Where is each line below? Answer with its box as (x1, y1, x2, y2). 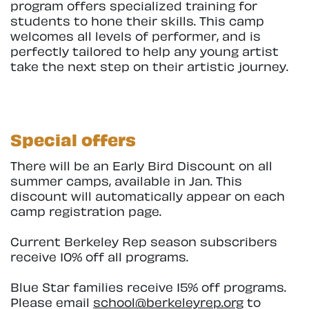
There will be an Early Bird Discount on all (10, 155, 272, 173)
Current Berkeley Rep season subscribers (10, 231, 277, 249)
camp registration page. (10, 201, 161, 219)
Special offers (10, 126, 136, 150)
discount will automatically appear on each (10, 186, 285, 203)
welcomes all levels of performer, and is (10, 26, 261, 44)
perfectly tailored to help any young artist (10, 41, 279, 59)
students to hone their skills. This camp (10, 11, 264, 29)
